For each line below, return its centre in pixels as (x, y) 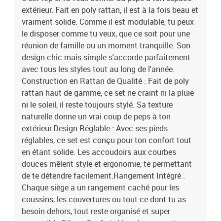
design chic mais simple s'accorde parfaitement (106, 57)
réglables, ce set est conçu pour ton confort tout (107, 140)
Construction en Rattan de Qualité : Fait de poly (105, 81)
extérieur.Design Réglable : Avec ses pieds (95, 128)
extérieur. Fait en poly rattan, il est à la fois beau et (110, 10)
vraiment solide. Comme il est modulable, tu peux (108, 22)
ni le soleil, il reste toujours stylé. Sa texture (97, 105)
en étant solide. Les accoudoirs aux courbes (99, 152)
